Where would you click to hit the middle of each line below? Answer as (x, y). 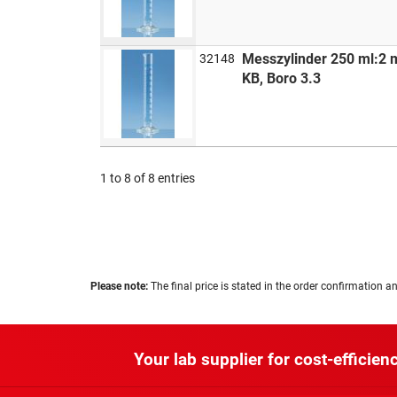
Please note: (119, 286)
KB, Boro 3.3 (282, 78)
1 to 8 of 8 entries (148, 178)
